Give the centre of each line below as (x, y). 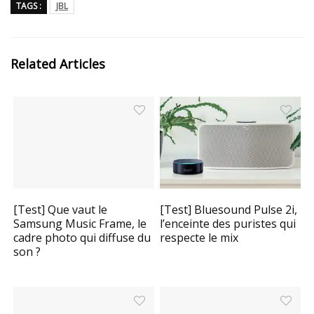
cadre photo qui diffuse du (82, 238)
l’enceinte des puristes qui (228, 224)
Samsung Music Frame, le (80, 224)
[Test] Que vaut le (61, 210)
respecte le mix (199, 238)
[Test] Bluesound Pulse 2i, (229, 210)
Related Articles (58, 64)
